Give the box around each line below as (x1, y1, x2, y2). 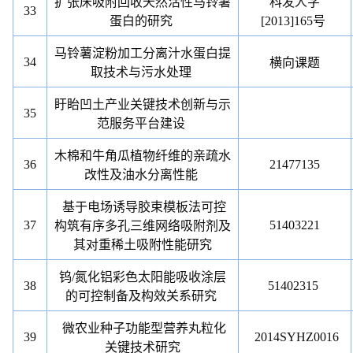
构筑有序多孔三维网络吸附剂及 (54, 219, 232, 232)
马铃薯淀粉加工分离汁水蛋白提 (54, 46, 232, 60)
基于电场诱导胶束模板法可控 (62, 200, 227, 214)
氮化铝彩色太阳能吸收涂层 (75, 270, 227, 284)
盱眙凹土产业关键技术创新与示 (54, 98, 232, 111)
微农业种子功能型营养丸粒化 (62, 321, 227, 335)
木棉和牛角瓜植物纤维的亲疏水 (54, 149, 232, 162)
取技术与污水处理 (91, 65, 192, 79)
